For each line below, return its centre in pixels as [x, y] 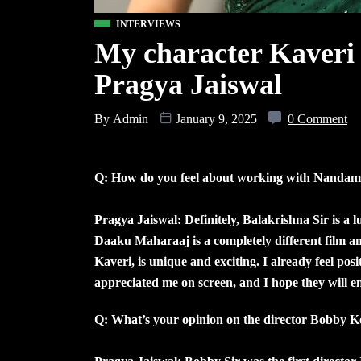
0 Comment [317, 119]
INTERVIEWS [148, 24]
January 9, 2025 [216, 119]
